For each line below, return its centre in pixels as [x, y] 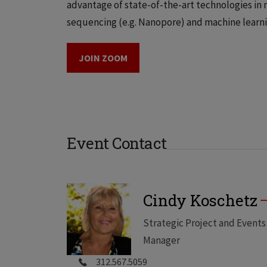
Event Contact [117, 143]
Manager [162, 240]
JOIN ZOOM [103, 58]
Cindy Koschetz [200, 200]
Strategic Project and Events [204, 223]
